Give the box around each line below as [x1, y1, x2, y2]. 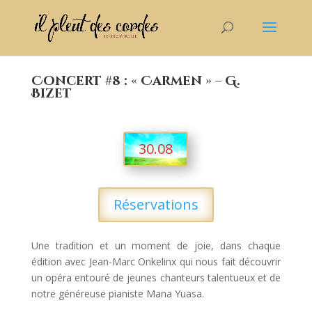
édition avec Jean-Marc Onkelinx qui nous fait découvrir [31, 255, 281, 268]
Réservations [113, 195, 198, 214]
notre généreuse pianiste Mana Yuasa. [31, 287, 204, 300]
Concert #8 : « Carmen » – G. [31, 72, 240, 90]
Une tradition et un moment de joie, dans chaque [31, 239, 281, 252]
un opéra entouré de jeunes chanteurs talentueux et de [31, 271, 281, 284]
